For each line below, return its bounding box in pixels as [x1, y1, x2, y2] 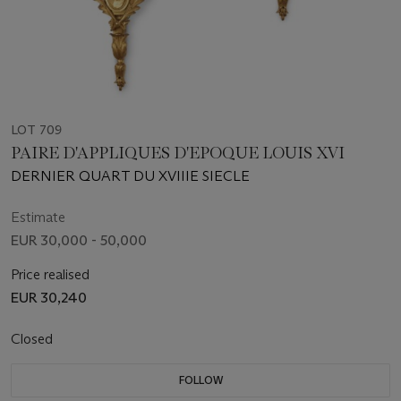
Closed [11, 330, 56, 348]
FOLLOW [178, 373, 223, 388]
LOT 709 [11, 122, 62, 139]
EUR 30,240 [11, 289, 87, 307]
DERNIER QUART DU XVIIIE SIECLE [11, 167, 250, 185]
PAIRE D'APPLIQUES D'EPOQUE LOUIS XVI [11, 143, 345, 164]
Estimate [11, 209, 65, 226]
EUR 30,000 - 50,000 [11, 232, 147, 250]
